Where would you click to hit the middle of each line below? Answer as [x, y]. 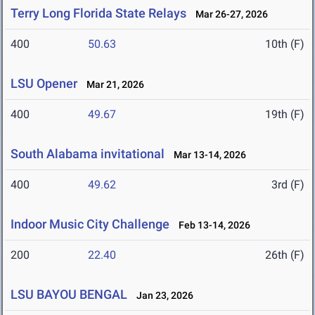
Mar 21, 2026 [112, 85]
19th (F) [285, 115]
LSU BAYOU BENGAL [69, 295]
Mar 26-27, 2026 [229, 14]
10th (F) [285, 44]
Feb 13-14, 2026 [211, 225]
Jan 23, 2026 [162, 296]
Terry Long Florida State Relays [98, 13]
